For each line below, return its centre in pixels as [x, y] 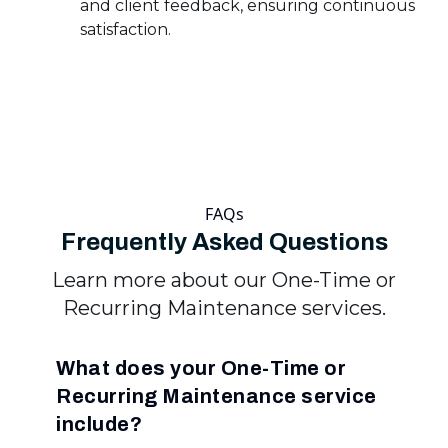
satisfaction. [125, 30]
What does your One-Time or [201, 368]
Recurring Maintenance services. [224, 308]
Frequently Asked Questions [224, 242]
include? [99, 424]
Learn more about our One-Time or [224, 280]
